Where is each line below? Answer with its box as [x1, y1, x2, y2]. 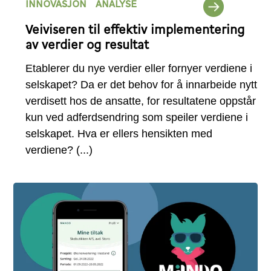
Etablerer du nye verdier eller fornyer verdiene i [25, 62, 253, 74]
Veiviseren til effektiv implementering [25, 24, 245, 37]
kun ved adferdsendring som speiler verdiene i [25, 111, 249, 123]
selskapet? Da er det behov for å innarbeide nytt [25, 78, 258, 91]
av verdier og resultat [25, 39, 149, 52]
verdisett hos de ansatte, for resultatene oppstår [25, 94, 256, 107]
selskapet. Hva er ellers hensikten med [25, 127, 213, 140]
